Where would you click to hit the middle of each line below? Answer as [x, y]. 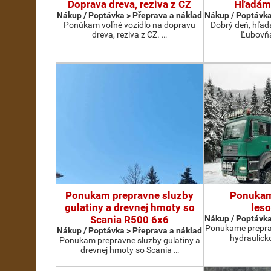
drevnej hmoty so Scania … [129, 250]
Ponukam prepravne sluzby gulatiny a [129, 240]
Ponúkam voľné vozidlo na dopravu [129, 25]
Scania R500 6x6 [129, 220]
